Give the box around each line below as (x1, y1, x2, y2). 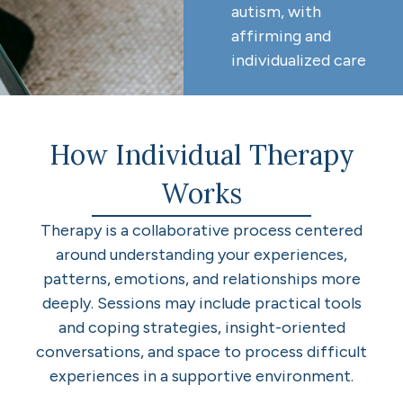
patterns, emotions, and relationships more (42, 268, 361, 289)
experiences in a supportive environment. (49, 365, 354, 386)
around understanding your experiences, (56, 244, 347, 264)
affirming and (231, 25, 332, 46)
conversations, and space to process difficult (36, 341, 367, 362)
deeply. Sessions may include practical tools (41, 292, 362, 313)
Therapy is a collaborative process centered (40, 219, 363, 240)
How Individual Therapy (49, 137, 354, 172)
